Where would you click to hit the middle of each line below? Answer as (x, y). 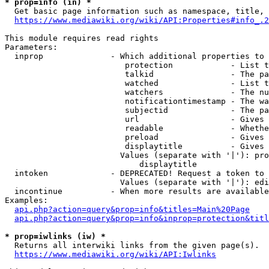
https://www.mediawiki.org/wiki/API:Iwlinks (115, 254)
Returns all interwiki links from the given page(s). (132, 245)
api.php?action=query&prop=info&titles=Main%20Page (132, 209)
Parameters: (31, 47)
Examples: (26, 200)
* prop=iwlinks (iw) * (55, 236)
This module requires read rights (82, 38)
